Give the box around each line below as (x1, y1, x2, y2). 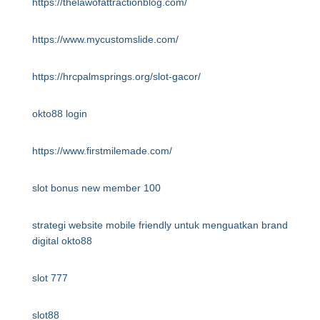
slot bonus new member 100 (32, 182, 161, 194)
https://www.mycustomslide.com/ (32, 34, 179, 45)
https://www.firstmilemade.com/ (32, 145, 172, 156)
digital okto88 (32, 235, 92, 246)
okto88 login (32, 108, 87, 119)
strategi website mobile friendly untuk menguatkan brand (32, 219, 288, 231)
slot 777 (32, 272, 68, 284)
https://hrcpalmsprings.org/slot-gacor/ (32, 71, 201, 82)
